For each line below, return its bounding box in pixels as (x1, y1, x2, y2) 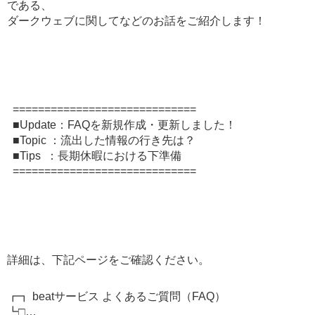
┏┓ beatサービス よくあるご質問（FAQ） (7, 290, 226, 302)
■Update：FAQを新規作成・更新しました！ (7, 118, 236, 131)
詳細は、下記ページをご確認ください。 (7, 253, 210, 266)
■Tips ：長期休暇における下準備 (7, 149, 181, 162)
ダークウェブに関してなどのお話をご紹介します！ (7, 14, 266, 27)
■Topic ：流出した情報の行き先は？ (7, 134, 195, 146)
